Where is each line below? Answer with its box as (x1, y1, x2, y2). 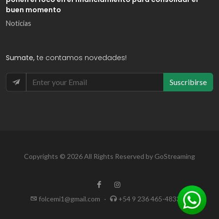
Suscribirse (170, 77, 207, 87)
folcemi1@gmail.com (37, 195, 102, 203)
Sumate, (6, 53, 37, 63)
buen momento (6, 5, 61, 15)
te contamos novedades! (37, 53, 127, 63)
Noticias (6, 19, 31, 28)
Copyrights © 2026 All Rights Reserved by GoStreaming (24, 152, 195, 161)
